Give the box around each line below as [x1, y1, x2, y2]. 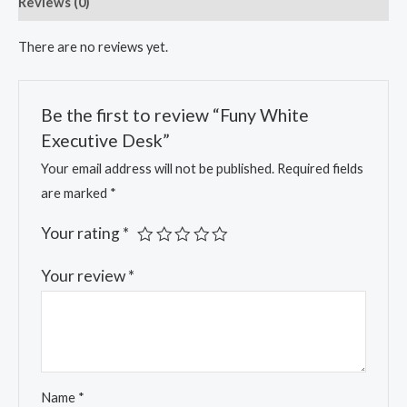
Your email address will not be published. [41, 160, 275, 176]
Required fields [277, 160, 364, 176]
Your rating [41, 223, 124, 243]
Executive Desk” [41, 129, 171, 151]
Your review [41, 265, 129, 285]
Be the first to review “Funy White [41, 104, 310, 125]
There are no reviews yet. [18, 39, 168, 55]
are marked [41, 184, 111, 201]
